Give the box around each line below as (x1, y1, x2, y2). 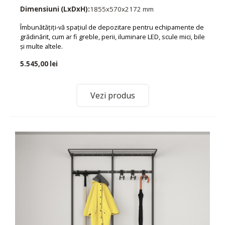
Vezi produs (90, 89, 135, 101)
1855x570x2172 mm (90, 4, 154, 14)
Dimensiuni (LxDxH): (20, 4, 90, 14)
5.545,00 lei (20, 59, 58, 68)
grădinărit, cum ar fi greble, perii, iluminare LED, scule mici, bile (20, 32, 205, 41)
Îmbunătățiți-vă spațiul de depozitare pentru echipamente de (20, 22, 204, 32)
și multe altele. (20, 41, 63, 51)
